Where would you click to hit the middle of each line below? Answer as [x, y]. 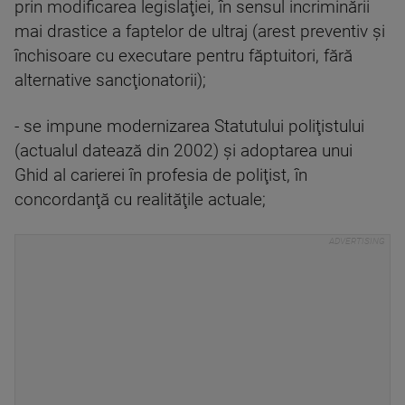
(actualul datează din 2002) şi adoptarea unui [184, 151]
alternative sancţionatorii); [110, 81]
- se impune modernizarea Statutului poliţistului [189, 127]
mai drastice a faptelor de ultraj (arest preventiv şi [200, 32]
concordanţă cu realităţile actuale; [140, 200]
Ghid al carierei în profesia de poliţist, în [161, 176]
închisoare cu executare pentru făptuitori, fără [184, 57]
